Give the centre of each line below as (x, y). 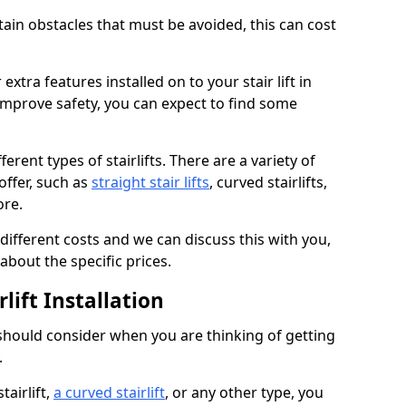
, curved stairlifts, (268, 182)
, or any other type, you (244, 392)
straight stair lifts (150, 182)
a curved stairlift (109, 392)
